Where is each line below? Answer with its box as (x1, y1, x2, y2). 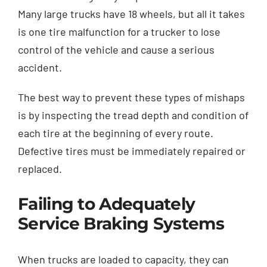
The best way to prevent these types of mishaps (18, 90, 245, 104)
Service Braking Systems (18, 213, 224, 234)
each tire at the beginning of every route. (18, 126, 213, 139)
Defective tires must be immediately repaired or (18, 144, 246, 157)
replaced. (18, 162, 62, 175)
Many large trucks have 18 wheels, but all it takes (18, 7, 245, 20)
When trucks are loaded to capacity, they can (18, 252, 229, 266)
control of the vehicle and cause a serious (18, 42, 215, 56)
